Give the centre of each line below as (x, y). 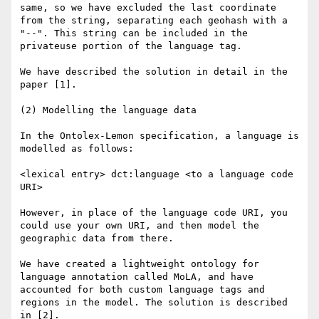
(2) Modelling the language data (108, 110)
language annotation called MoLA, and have (137, 277)
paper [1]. (48, 85)
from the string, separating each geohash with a (154, 21)
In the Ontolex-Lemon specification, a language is (159, 136)
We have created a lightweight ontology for (140, 264)
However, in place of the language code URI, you (154, 213)
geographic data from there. (97, 239)
